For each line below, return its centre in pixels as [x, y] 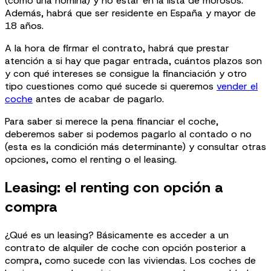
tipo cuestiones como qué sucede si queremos [111, 86]
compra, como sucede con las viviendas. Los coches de [130, 260]
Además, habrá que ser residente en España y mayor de [130, 13]
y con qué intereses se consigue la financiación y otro [126, 73]
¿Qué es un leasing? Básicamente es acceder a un [117, 235]
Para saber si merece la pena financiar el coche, [112, 121]
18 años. [24, 25]
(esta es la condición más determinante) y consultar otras [135, 146]
